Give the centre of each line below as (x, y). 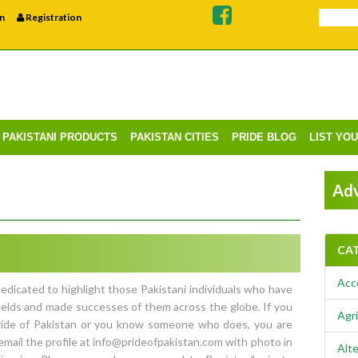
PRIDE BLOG (264, 137)
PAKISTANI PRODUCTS (60, 137)
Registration (52, 17)
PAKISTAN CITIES (175, 137)
